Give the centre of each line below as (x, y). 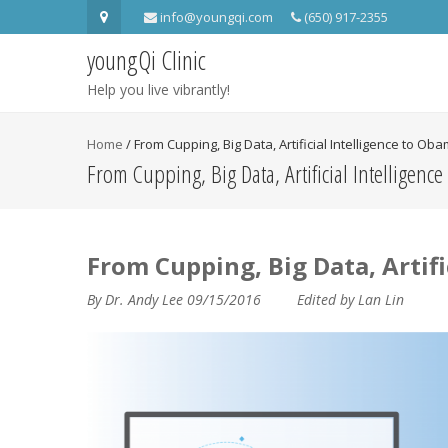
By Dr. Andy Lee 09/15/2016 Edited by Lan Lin (245, 299)
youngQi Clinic (146, 60)
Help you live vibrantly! (158, 89)
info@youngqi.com (216, 17)
